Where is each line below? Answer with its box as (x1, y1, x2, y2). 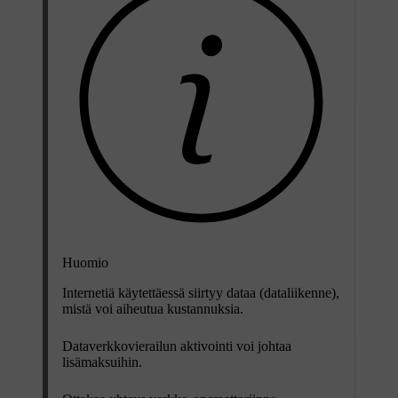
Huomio (62, 255, 108, 271)
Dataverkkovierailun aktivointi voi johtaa (62, 338, 291, 354)
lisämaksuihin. (62, 354, 142, 370)
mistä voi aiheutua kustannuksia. (62, 301, 243, 317)
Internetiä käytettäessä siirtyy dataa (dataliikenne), (62, 285, 339, 301)
